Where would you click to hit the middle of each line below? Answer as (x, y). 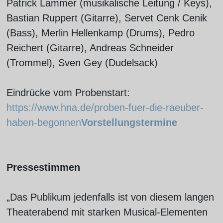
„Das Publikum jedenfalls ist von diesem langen (110, 197)
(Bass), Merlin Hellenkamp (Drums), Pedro (100, 33)
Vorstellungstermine (129, 122)
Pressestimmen (43, 167)
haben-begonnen (44, 122)
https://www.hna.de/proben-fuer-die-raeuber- (105, 108)
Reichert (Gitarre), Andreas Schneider (90, 48)
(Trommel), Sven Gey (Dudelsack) (82, 63)
